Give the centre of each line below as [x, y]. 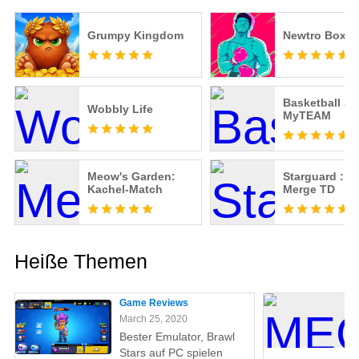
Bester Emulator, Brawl [177, 337]
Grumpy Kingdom [135, 36]
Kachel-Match [125, 190]
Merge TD [309, 190]
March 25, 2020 [153, 319]
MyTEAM [307, 116]
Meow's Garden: [131, 177]
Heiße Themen [81, 262]
